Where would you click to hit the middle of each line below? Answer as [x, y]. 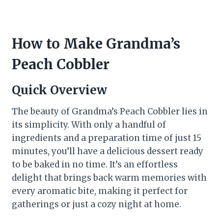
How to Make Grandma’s [96, 44]
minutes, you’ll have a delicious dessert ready [108, 151]
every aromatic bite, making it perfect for [100, 191]
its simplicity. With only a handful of [89, 125]
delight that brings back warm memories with [109, 178]
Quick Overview [59, 90]
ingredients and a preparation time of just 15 [107, 138]
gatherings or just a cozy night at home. [96, 205]
